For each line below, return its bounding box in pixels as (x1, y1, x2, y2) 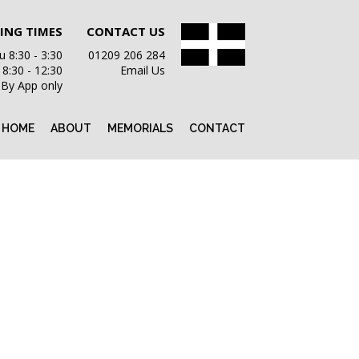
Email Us (120, 63, 165, 78)
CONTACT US (87, 23, 165, 39)
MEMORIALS (107, 122, 173, 135)
